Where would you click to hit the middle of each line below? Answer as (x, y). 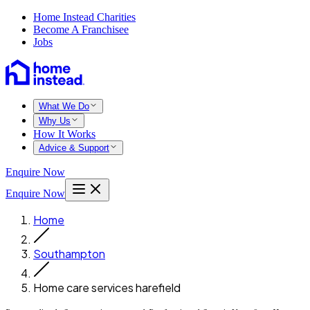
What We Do (64, 106)
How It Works (64, 134)
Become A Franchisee (81, 29)
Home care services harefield (107, 288)
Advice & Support (74, 148)
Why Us (55, 121)
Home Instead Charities (84, 17)
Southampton (69, 254)
